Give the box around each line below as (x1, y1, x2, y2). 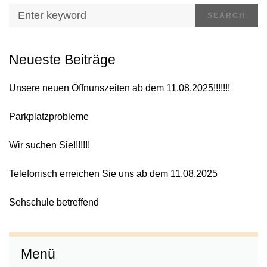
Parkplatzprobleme (9, 111, 89, 122)
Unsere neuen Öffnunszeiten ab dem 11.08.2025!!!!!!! (9, 83, 230, 93)
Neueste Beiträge (9, 52, 116, 67)
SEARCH (207, 11, 246, 20)
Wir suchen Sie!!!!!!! (9, 140, 90, 150)
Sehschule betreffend (9, 197, 99, 207)
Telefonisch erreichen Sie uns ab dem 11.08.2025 (9, 169, 218, 179)
